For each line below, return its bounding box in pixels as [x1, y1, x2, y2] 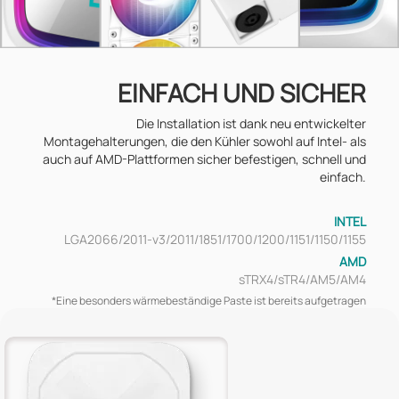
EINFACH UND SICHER [117, 76, 366, 110]
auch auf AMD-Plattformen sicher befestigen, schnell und [42, 151, 366, 168]
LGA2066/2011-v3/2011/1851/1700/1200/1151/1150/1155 [63, 231, 366, 248]
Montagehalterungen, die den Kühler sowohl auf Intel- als [43, 133, 366, 151]
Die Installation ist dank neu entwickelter [135, 115, 366, 133]
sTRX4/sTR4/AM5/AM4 [238, 271, 366, 289]
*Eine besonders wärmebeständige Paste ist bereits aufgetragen [51, 293, 366, 309]
